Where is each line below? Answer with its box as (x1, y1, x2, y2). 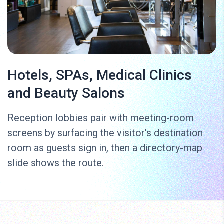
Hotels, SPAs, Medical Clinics (7, 67, 192, 84)
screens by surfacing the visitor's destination (7, 127, 203, 139)
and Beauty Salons (7, 85, 125, 102)
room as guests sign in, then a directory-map (7, 142, 202, 154)
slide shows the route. (7, 157, 104, 169)
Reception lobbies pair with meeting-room (7, 112, 194, 124)
